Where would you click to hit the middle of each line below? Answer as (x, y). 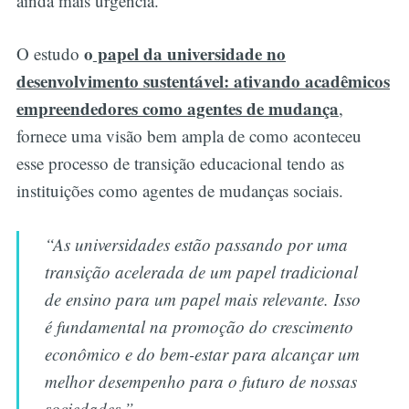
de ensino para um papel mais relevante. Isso (203, 299)
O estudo (50, 54)
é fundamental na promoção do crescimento (199, 326)
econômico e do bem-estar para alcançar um (203, 353)
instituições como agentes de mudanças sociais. (182, 191)
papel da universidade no (189, 54)
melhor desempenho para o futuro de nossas (201, 381)
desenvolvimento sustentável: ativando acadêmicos (203, 81)
